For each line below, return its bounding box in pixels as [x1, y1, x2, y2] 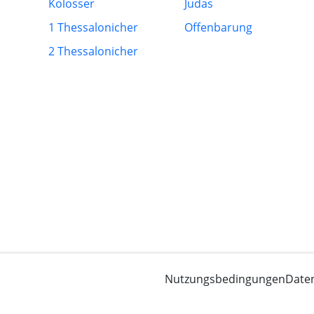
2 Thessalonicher [48, 43, 139, 59]
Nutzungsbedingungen [165, 271, 285, 287]
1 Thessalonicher [48, 20, 139, 35]
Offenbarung [184, 20, 253, 35]
